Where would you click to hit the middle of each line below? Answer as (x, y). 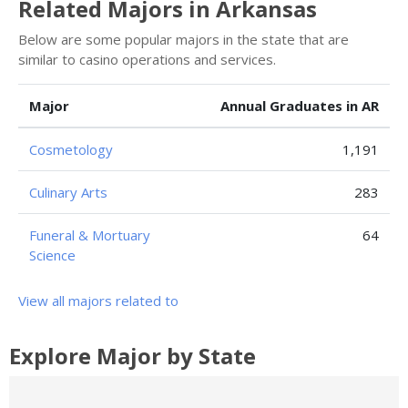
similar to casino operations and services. (147, 59)
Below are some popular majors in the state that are (184, 39)
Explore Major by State (133, 355)
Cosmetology (71, 149)
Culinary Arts (68, 192)
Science (52, 255)
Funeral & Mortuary (90, 235)
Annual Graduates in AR (300, 105)
